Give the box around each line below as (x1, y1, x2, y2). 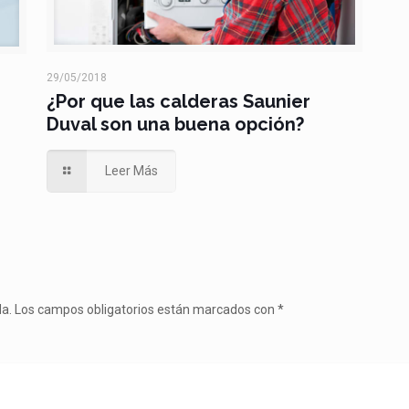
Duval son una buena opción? (47, 113, 305, 136)
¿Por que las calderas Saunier (47, 90, 311, 113)
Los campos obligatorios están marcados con (15, 301, 278, 317)
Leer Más (104, 163, 158, 179)
